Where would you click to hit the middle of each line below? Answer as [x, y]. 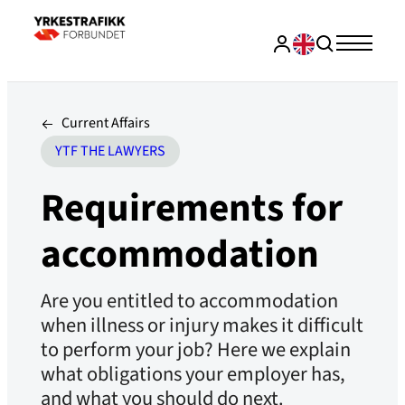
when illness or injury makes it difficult [202, 325]
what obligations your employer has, [193, 374]
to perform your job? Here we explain [195, 349]
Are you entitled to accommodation [189, 301]
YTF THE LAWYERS [110, 151]
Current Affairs [105, 123]
